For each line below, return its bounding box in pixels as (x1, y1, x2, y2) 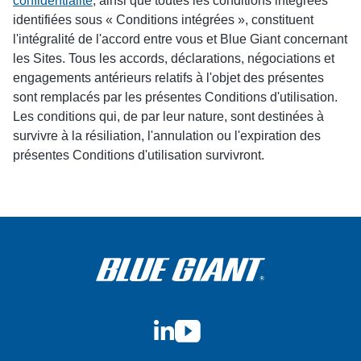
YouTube (174, 322, 226, 335)
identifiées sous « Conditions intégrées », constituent (13, 13, 313, 27)
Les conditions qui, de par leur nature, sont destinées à (13, 110, 324, 123)
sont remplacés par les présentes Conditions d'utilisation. (13, 90, 338, 104)
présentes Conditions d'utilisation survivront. (13, 148, 264, 162)
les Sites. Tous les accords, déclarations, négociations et (13, 52, 334, 65)
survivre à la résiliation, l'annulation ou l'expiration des (13, 129, 321, 143)
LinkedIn (153, 322, 202, 335)
